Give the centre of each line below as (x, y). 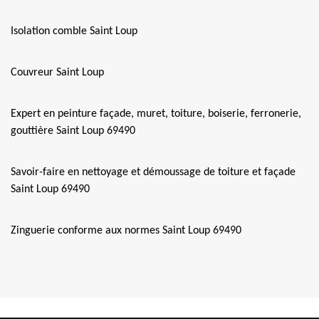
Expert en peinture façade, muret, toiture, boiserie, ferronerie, (156, 114)
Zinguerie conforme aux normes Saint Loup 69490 (126, 231)
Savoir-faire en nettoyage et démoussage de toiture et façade (153, 172)
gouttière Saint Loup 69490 (73, 131)
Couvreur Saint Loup (57, 73)
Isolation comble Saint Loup (74, 31)
